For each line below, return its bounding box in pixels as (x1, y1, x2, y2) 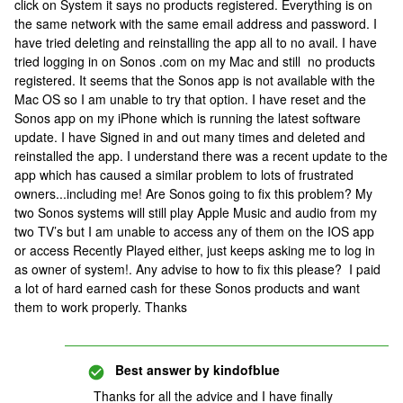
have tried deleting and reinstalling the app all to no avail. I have (14, 33, 377, 51)
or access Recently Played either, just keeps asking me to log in (14, 241, 375, 259)
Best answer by (115, 361, 210, 379)
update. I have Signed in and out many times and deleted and (14, 128, 365, 146)
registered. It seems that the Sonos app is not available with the (14, 71, 375, 89)
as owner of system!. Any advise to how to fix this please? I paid (14, 260, 381, 278)
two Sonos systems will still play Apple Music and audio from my (14, 203, 377, 221)
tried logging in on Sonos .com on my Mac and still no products (14, 52, 375, 70)
